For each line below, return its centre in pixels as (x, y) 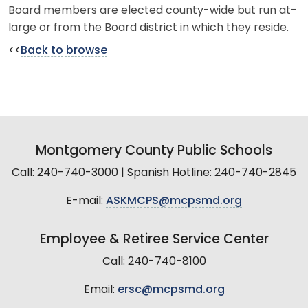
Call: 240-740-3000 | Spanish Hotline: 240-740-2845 (154, 173)
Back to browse (64, 51)
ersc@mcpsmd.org (171, 290)
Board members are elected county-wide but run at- (153, 11)
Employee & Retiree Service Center (154, 240)
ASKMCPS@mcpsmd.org (174, 201)
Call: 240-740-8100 (154, 262)
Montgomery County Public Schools (154, 151)
